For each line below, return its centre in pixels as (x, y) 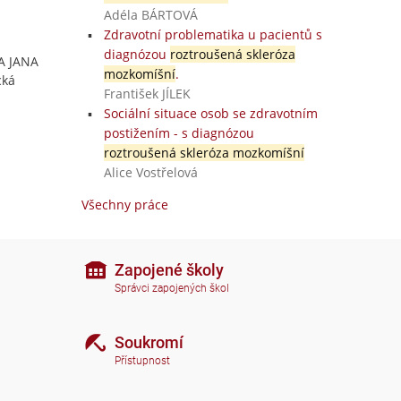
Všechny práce (125, 205)
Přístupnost (142, 361)
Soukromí (149, 342)
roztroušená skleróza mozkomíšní (204, 153)
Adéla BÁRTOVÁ (150, 15)
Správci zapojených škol (172, 289)
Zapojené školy (169, 269)
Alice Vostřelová (150, 172)
